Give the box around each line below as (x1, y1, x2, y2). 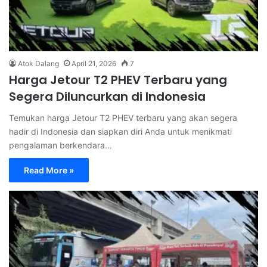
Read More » (24, 164, 74, 175)
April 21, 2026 (72, 58, 116, 68)
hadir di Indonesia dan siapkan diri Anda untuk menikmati (9, 126, 232, 136)
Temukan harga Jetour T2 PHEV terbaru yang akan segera (9, 112, 237, 123)
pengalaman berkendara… (9, 139, 112, 150)
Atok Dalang (18, 58, 59, 68)
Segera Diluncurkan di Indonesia (9, 88, 206, 105)
